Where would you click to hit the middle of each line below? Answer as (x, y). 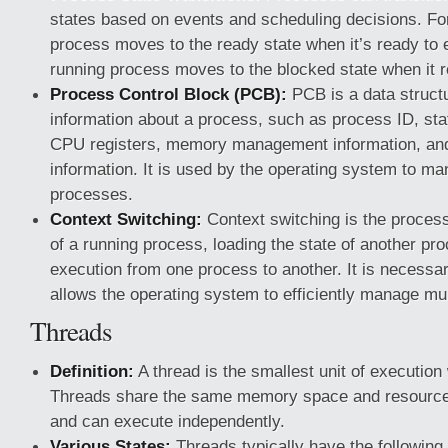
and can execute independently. (167, 421)
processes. (91, 194)
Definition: (92, 371)
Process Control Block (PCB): (168, 94)
